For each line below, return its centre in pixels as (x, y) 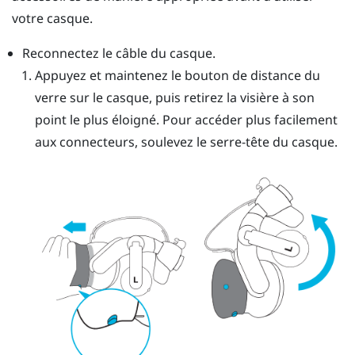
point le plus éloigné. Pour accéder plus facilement (186, 119)
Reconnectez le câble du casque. (118, 53)
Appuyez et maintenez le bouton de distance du (177, 75)
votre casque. (52, 18)
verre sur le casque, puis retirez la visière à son (174, 97)
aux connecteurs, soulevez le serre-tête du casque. (186, 141)
